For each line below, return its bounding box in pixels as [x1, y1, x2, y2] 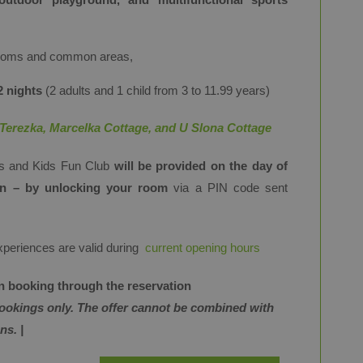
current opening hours [142, 241, 260, 254]
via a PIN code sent [168, 181, 288, 194]
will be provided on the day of [113, 159, 288, 173]
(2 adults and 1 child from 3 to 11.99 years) [42, 83, 270, 97]
